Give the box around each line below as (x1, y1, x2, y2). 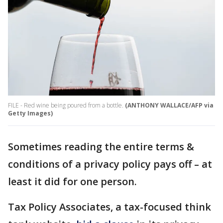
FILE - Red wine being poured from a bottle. (8, 101, 123, 110)
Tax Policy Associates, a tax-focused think (8, 200, 211, 214)
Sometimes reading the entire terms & (8, 140, 194, 154)
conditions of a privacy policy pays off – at (8, 157, 212, 171)
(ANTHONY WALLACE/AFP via (125, 101, 214, 110)
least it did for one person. (8, 175, 139, 189)
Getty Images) (8, 109, 53, 118)
